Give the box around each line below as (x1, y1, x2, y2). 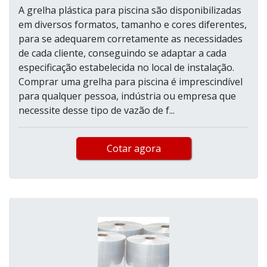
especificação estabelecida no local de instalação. (18, 61, 234, 74)
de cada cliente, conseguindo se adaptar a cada (18, 46, 226, 60)
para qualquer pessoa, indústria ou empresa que (18, 89, 236, 103)
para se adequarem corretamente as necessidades (18, 32, 243, 46)
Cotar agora (106, 142, 161, 156)
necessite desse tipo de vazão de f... (18, 104, 175, 117)
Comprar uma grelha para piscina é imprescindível (18, 75, 243, 89)
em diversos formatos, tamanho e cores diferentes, (18, 18, 247, 32)
